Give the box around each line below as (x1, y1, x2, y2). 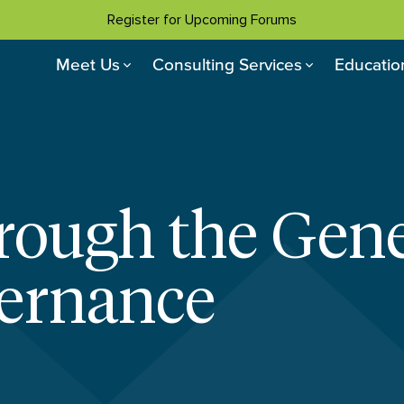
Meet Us (56, 51, 120, 76)
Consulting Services (152, 51, 302, 76)
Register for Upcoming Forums (107, 12, 297, 28)
